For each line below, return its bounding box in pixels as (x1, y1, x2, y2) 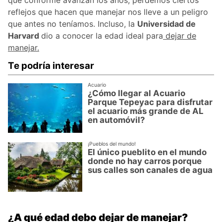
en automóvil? (88, 114, 145, 125)
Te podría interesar (8, 60, 94, 72)
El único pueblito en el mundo (88, 147, 207, 157)
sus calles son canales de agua (88, 165, 213, 175)
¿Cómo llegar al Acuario (88, 88, 186, 98)
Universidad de (137, 19, 196, 29)
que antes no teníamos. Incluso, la (8, 19, 137, 29)
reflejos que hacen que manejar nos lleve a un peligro (8, 7, 208, 17)
